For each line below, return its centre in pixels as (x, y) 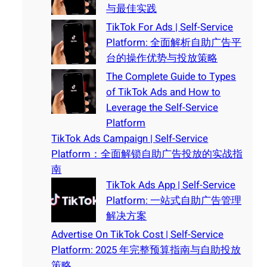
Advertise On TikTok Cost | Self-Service (138, 234)
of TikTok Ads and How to (164, 92)
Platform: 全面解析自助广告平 (174, 42)
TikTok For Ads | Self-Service (170, 27)
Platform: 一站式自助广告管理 (174, 200)
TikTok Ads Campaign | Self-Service (130, 138)
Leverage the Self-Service (162, 107)
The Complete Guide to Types (171, 76)
